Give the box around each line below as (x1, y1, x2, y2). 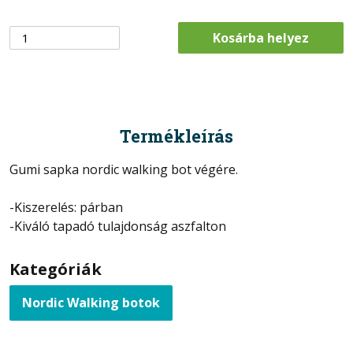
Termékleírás (120, 124, 233, 147)
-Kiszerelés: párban (9, 198, 123, 216)
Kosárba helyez (213, 28, 309, 46)
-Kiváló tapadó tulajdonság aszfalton (9, 217, 226, 235)
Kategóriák (9, 258, 102, 280)
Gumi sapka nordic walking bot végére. (9, 160, 238, 178)
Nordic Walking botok (22, 293, 160, 311)
